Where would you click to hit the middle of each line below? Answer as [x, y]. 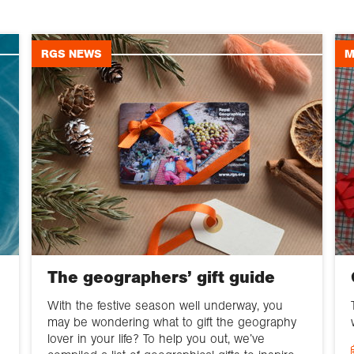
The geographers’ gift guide [161, 277]
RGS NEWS [71, 54]
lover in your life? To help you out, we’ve [156, 338]
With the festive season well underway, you [165, 305]
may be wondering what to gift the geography [171, 322]
